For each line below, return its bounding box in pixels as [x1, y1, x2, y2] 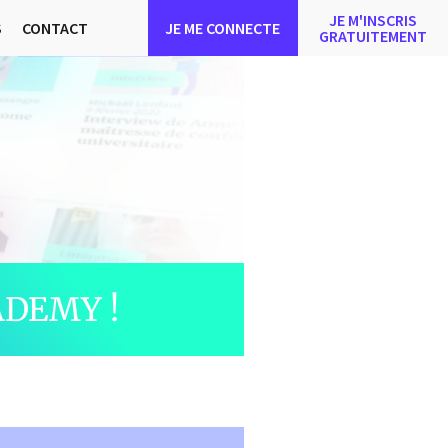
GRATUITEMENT [318, 26, 427, 46]
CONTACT [21, 18, 88, 38]
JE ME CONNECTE [165, 18, 281, 38]
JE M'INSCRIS [328, 10, 417, 30]
